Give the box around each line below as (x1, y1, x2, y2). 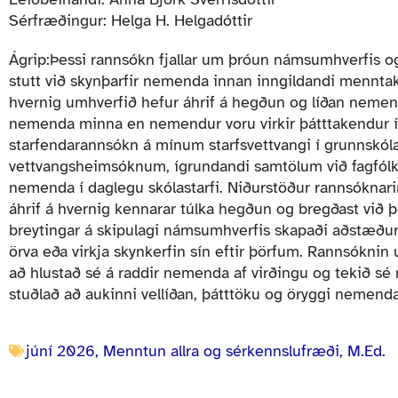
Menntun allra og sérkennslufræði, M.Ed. (103, 341, 386, 362)
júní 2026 (26, 341, 95, 362)
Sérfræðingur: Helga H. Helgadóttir (9, 11, 252, 31)
